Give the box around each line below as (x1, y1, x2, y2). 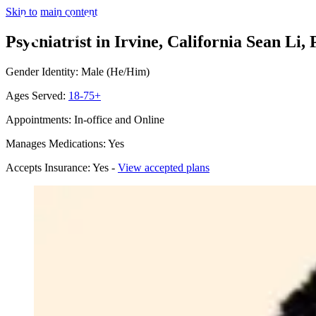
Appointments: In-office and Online (6, 113, 164, 126)
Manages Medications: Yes (6, 137, 124, 150)
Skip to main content (6, 6, 97, 18)
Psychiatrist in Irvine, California (6, 32, 242, 51)
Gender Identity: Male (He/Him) (6, 65, 150, 78)
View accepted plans (118, 161, 209, 174)
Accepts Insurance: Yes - (6, 161, 118, 174)
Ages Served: (6, 89, 68, 102)
